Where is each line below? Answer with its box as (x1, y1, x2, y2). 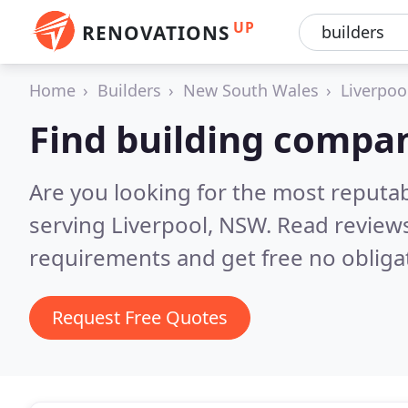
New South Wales (183, 79, 319, 101)
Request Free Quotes (52, 305, 228, 330)
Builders (97, 79, 161, 101)
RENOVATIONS (82, 20, 229, 46)
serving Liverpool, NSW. (29, 209, 277, 240)
